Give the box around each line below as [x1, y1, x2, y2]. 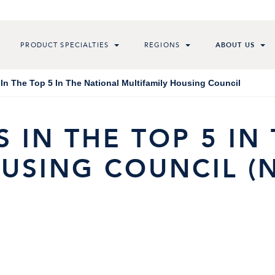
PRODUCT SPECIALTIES [20, 40, 109, 50]
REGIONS [144, 40, 180, 50]
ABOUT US [215, 40, 255, 50]
